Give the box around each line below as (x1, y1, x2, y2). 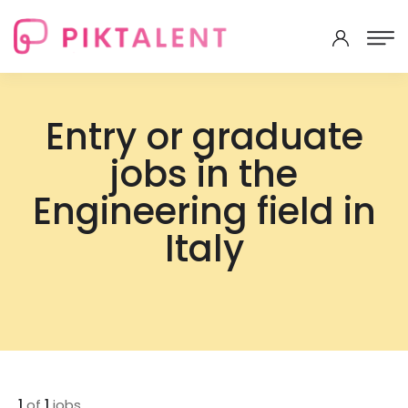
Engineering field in (32, 186, 376, 237)
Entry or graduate (45, 111, 363, 162)
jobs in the (110, 148, 298, 199)
